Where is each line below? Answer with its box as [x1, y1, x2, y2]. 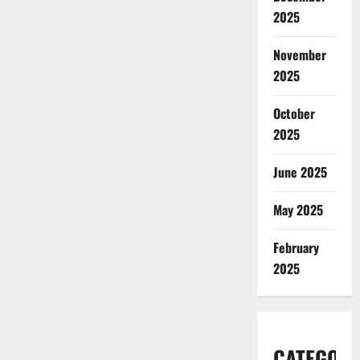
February [272, 238, 319, 257]
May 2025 [272, 200, 323, 219]
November [272, 45, 326, 64]
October [272, 104, 315, 123]
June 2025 [272, 162, 327, 182]
